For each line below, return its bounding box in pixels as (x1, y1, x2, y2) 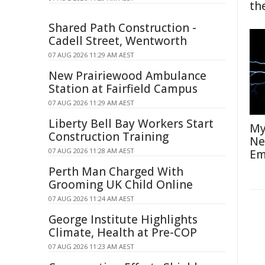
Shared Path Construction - (49, 20, 196, 35)
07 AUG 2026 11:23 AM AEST (49, 242, 134, 251)
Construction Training (49, 129, 169, 144)
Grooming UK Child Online (49, 177, 193, 192)
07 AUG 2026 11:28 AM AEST (49, 146, 134, 155)
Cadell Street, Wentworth (49, 33, 187, 49)
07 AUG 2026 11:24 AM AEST (49, 194, 134, 203)
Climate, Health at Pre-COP (49, 225, 197, 240)
